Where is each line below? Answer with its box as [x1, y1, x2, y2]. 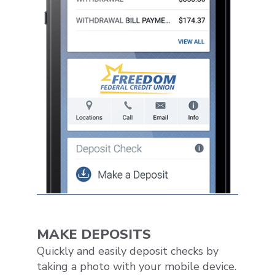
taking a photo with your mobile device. [37, 258, 236, 274]
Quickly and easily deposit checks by [37, 243, 219, 258]
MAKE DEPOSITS [37, 225, 151, 244]
